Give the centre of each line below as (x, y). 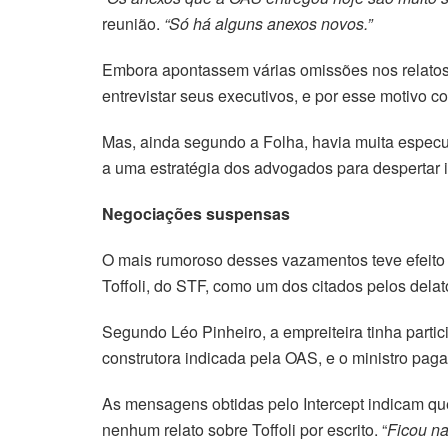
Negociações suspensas (196, 214)
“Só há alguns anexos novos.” (268, 24)
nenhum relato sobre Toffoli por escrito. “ (244, 430)
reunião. (133, 24)
